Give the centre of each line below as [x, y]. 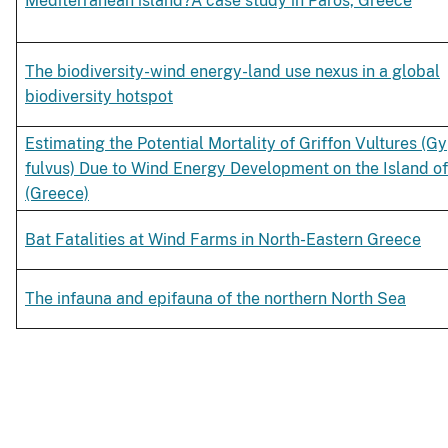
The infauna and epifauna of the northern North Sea [215, 299]
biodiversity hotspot [99, 97]
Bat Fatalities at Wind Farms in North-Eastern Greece [223, 240]
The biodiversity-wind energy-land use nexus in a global [232, 72]
